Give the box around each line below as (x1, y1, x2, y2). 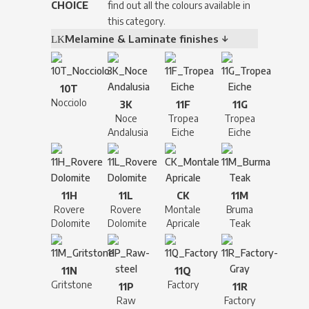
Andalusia (108, 126, 149, 138)
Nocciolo (51, 96, 88, 108)
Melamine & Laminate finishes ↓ (64, 32, 228, 45)
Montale (165, 203, 201, 215)
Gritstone (50, 278, 92, 290)
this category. (108, 14, 166, 27)
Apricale (166, 217, 200, 229)
